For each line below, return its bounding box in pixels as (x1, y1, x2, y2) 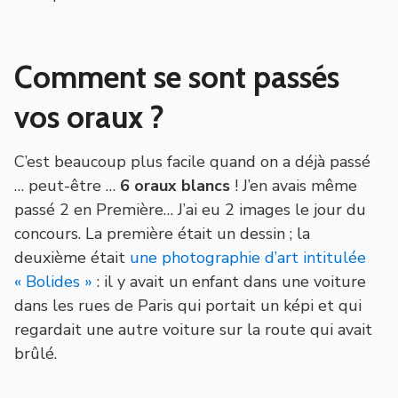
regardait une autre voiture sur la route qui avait (14, 318, 372, 340)
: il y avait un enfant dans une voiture (92, 270, 366, 292)
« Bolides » (14, 270, 92, 292)
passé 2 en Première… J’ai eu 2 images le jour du (14, 198, 366, 220)
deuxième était (14, 246, 130, 268)
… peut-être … (14, 174, 120, 196)
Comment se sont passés (14, 57, 339, 96)
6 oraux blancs (120, 174, 230, 196)
